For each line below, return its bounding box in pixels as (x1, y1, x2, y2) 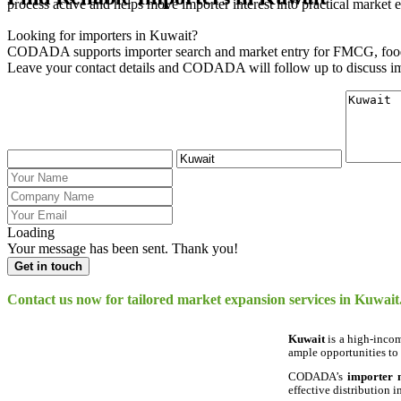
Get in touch (14, 259, 82, 273)
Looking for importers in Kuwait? (7, 27, 198, 43)
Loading (7, 224, 55, 240)
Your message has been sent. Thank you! (7, 240, 238, 256)
